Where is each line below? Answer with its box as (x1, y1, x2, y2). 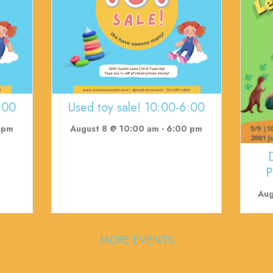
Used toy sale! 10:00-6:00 (68, 98, 205, 116)
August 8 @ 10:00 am (70, 122, 160, 135)
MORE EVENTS (99, 232, 174, 248)
